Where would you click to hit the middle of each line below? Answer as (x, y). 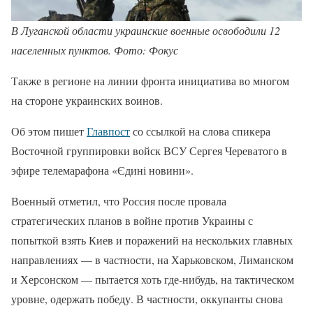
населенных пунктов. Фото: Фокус (95, 50)
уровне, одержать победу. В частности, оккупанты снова (147, 299)
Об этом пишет (49, 131)
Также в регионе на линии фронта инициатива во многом (150, 81)
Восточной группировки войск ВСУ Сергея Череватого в (149, 151)
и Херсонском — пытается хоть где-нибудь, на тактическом (153, 279)
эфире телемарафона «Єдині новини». (102, 170)
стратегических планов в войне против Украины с (132, 221)
